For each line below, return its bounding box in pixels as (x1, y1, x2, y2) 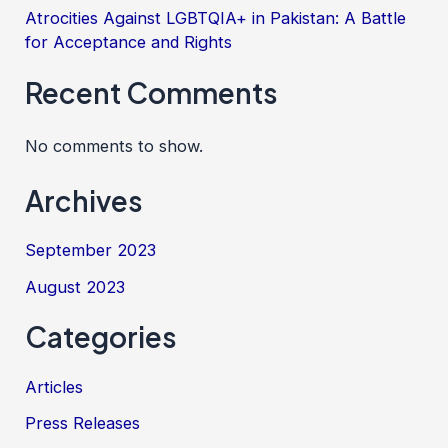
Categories (25, 319, 178, 355)
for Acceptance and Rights (25, 32, 233, 53)
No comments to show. (25, 136, 204, 157)
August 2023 (25, 276, 126, 297)
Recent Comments (25, 74, 279, 110)
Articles (25, 376, 84, 397)
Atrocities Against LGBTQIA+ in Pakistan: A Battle (25, 8, 407, 29)
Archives (25, 182, 144, 218)
